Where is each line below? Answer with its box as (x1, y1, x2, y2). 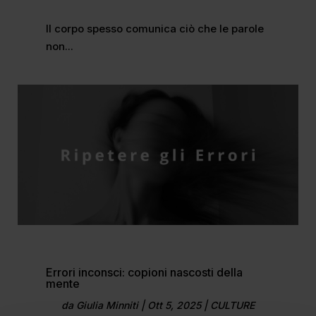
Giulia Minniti (75, 298, 138, 311)
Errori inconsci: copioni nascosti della (45, 265, 243, 279)
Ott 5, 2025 (147, 298, 201, 311)
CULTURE (209, 298, 255, 311)
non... (45, 39, 73, 53)
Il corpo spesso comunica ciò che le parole (45, 21, 264, 35)
